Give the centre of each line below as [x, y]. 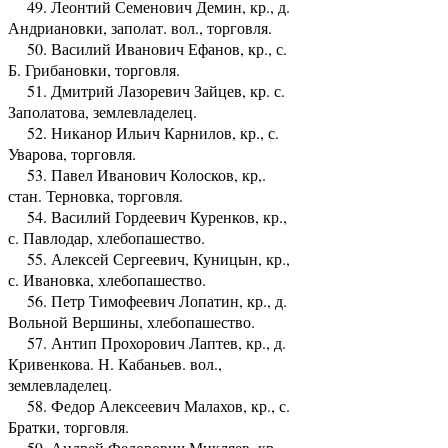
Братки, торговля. [68, 426]
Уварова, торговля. [72, 153]
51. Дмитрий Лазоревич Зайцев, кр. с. [146, 90]
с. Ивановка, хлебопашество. [107, 279]
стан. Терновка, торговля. [95, 195]
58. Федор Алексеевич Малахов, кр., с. [149, 405]
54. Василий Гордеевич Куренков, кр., [147, 216]
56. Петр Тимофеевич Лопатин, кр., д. [147, 300]
